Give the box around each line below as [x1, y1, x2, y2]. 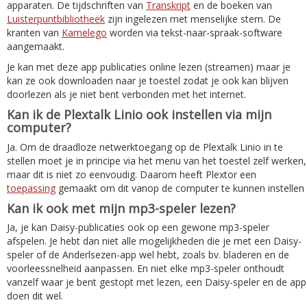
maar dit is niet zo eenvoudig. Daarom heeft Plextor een [7, 167, 256, 181]
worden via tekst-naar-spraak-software [107, 26, 282, 40]
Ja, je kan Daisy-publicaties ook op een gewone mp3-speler [7, 221, 269, 234]
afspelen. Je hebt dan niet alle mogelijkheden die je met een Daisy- [7, 234, 302, 248]
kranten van [7, 26, 62, 40]
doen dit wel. [7, 289, 63, 303]
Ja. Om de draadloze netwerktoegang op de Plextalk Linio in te [7, 140, 283, 153]
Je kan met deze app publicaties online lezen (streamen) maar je [7, 60, 291, 74]
